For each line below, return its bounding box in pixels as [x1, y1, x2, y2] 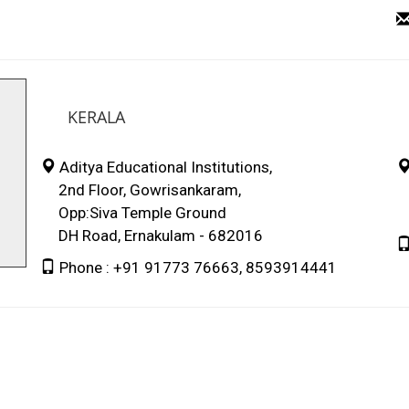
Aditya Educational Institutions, [56, 157, 272, 176]
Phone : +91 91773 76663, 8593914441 [56, 257, 337, 277]
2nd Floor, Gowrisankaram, [40, 180, 241, 199]
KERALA [68, 105, 125, 128]
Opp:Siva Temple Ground [40, 203, 226, 222]
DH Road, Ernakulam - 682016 [40, 225, 263, 245]
